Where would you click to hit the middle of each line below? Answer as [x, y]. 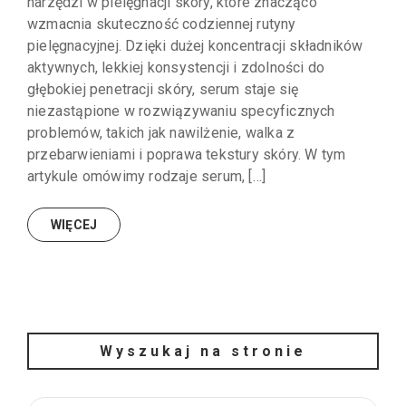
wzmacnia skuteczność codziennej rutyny [162, 24]
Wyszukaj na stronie [203, 352]
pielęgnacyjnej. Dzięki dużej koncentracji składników [195, 46]
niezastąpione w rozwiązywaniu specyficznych [181, 111]
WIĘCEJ [74, 225]
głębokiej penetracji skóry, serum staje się [163, 90]
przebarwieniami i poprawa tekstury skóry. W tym [187, 155]
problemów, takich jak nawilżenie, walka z [161, 133]
